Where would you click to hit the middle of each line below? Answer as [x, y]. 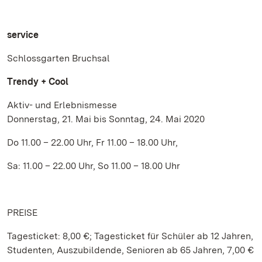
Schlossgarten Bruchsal [58, 58]
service [23, 35]
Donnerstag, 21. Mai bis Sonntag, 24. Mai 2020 [106, 119]
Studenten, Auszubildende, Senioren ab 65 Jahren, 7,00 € [130, 250]
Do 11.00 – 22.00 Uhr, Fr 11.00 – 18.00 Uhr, [92, 142]
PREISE [22, 213]
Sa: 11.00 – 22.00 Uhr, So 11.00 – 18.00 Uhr [94, 166]
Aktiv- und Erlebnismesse [62, 105]
